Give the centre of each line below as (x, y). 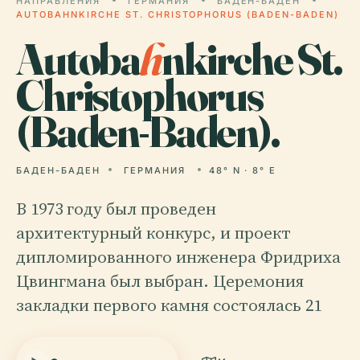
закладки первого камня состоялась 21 (169, 305)
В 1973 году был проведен (116, 209)
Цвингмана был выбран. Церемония (160, 281)
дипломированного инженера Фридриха (178, 257)
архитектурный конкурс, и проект (153, 233)
